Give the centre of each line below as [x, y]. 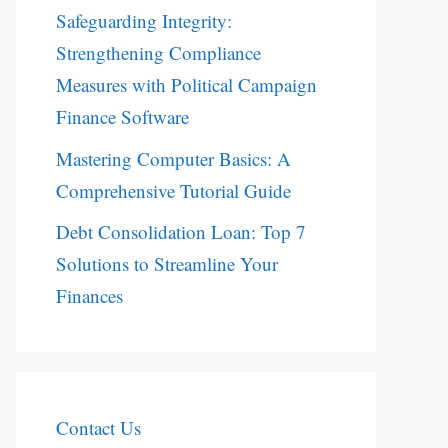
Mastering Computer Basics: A [173, 158]
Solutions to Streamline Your [167, 263]
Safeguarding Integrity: [144, 20]
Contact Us [98, 427]
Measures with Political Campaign [186, 84]
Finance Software [122, 116]
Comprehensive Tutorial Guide [173, 190]
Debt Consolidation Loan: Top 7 [181, 231]
